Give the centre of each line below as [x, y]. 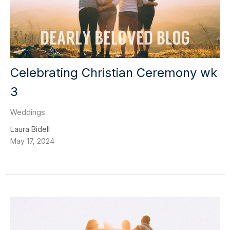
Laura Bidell [30, 129]
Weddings [28, 112]
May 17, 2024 [32, 141]
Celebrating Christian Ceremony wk [114, 73]
